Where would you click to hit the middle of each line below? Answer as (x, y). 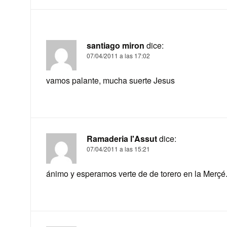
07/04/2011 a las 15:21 (118, 148)
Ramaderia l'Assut (122, 138)
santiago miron (115, 45)
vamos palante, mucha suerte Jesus (110, 80)
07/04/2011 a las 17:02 (118, 55)
